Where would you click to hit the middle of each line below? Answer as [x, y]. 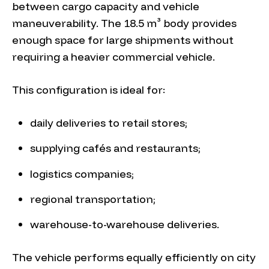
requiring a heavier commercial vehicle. [113, 56]
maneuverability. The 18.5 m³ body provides [124, 23]
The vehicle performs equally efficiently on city [134, 258]
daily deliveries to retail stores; [109, 122]
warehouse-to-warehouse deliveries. [125, 225]
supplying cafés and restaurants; [115, 148]
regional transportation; [93, 199]
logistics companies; [82, 174]
